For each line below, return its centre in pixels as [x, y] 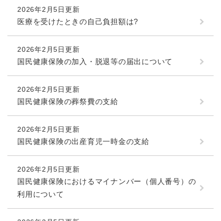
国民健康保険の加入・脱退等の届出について [95, 61]
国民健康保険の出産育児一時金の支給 [83, 141]
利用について [41, 194]
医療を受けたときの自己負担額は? [78, 21]
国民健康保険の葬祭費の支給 [68, 101]
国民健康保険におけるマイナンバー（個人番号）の [107, 181]
